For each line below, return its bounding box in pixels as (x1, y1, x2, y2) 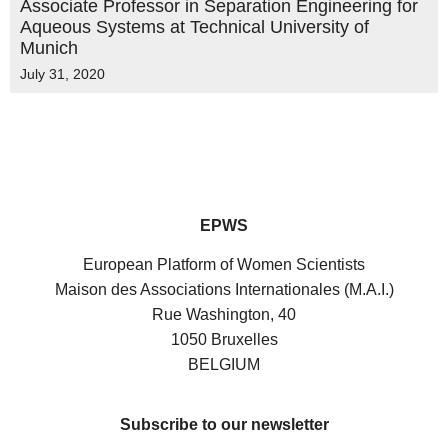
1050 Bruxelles (170, 331, 278, 349)
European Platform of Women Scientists (83, 256, 365, 274)
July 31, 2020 (20, 66, 105, 82)
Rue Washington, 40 (152, 306, 296, 324)
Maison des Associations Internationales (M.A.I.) (54, 281, 394, 299)
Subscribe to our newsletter (119, 415, 329, 433)
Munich (20, 38, 78, 58)
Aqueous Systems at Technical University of (20, 17, 369, 37)
